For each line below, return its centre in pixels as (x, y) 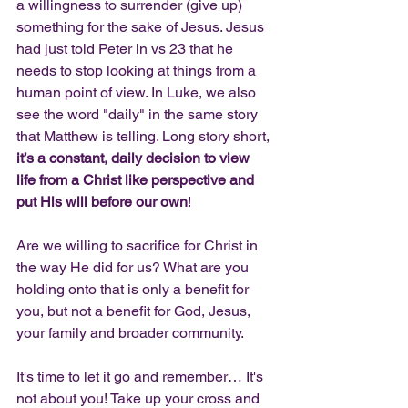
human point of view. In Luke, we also (138, 93)
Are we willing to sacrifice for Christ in (139, 246)
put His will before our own (102, 202)
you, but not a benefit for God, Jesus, (135, 311)
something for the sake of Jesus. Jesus (142, 27)
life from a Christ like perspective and (137, 180)
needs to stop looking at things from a (138, 71)
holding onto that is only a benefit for (134, 290)
